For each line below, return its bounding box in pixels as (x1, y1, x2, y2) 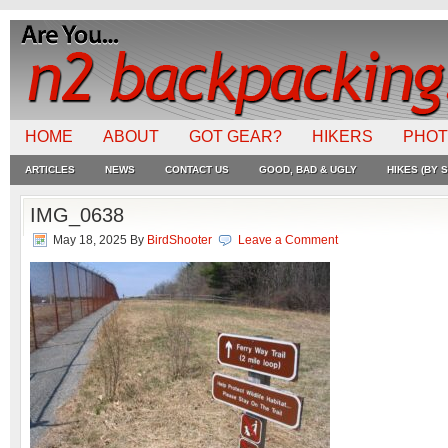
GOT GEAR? (189, 128, 282, 145)
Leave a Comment (238, 233, 338, 247)
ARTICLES (25, 164, 75, 175)
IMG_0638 (30, 204, 124, 226)
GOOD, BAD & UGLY (259, 164, 357, 175)
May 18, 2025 (53, 233, 127, 247)
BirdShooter (147, 233, 212, 247)
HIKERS (312, 128, 373, 145)
